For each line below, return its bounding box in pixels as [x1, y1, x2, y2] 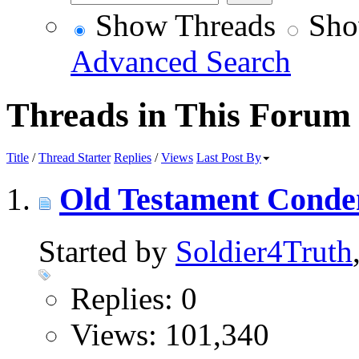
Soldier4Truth [175, 233, 353, 268]
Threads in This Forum [6, 96, 351, 135]
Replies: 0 [71, 280, 197, 316]
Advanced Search [71, 44, 291, 79]
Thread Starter [38, 151, 111, 165]
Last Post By [196, 151, 261, 165]
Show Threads [87, 8, 276, 43]
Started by [38, 233, 175, 268]
